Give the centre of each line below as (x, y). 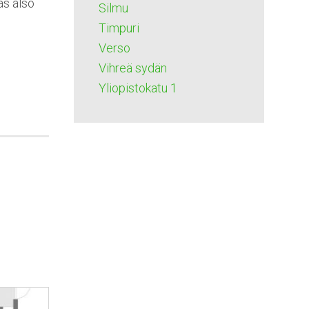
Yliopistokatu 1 (138, 88)
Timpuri (119, 28)
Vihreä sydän (132, 68)
